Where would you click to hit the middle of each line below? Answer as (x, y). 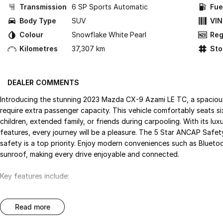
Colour (31, 35)
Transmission (43, 7)
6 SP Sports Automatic (110, 7)
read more (35, 207)
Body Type (38, 21)
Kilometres (39, 49)
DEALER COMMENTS (43, 82)
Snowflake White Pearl (109, 35)
